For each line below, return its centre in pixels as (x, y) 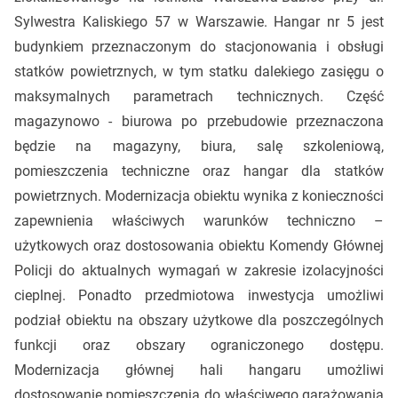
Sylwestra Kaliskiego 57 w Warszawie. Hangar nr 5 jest (199, 21)
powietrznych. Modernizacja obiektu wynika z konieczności (199, 195)
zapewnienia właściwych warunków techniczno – (199, 220)
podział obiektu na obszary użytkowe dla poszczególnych (199, 320)
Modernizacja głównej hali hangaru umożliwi (199, 370)
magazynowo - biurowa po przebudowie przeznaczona (199, 121)
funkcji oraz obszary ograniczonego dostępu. (199, 345)
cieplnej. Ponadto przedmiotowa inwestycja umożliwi (199, 295)
